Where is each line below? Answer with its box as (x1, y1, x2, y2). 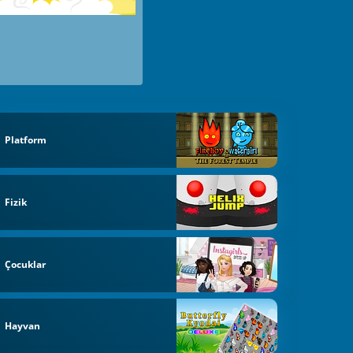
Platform (5, 133, 47, 147)
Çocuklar (5, 257, 46, 271)
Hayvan (5, 319, 41, 333)
